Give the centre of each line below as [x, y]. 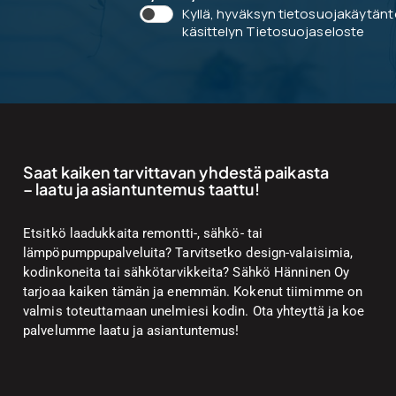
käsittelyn [214, 32]
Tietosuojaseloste [305, 32]
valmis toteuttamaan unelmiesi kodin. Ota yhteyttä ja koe [194, 312]
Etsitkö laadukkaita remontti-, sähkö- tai [143, 234]
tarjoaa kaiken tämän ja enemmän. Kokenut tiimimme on [193, 292]
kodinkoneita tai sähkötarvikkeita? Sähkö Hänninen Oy [187, 273]
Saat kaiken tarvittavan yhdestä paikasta [176, 172]
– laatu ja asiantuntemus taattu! [142, 189]
